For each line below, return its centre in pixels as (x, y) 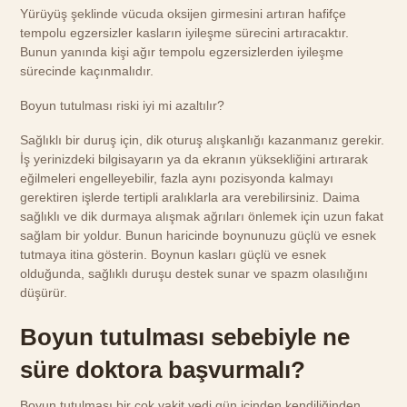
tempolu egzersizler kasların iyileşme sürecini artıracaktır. (185, 32)
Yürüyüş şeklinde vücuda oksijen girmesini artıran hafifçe (184, 13)
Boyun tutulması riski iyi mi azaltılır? (123, 105)
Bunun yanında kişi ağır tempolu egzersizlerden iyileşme (182, 51)
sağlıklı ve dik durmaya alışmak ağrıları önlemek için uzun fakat (202, 217)
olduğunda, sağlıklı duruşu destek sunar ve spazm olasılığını (194, 274)
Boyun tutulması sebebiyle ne (185, 338)
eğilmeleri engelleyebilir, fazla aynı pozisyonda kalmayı (177, 179)
